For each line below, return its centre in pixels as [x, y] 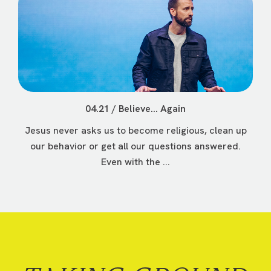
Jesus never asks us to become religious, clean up [135, 130]
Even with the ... [135, 162]
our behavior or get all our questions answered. [135, 146]
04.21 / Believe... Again [135, 109]
